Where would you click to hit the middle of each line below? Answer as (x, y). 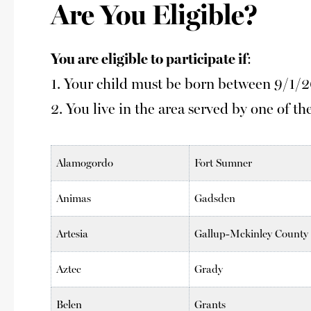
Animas (74, 198)
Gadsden (215, 198)
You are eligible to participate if (149, 59)
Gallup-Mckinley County (252, 233)
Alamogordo (85, 162)
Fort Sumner (224, 162)
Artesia (73, 233)
